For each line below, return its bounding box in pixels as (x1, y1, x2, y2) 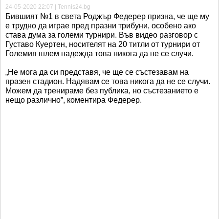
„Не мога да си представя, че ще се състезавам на (5, 68, 189, 77)
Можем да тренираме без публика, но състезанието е (5, 87, 198, 95)
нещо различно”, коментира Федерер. (5, 96, 142, 105)
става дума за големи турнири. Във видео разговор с (5, 31, 198, 40)
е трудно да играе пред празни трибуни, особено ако (5, 22, 196, 30)
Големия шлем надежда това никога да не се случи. (5, 49, 194, 58)
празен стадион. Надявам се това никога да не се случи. (5, 77, 210, 86)
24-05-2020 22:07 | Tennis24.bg (5, 3, 90, 11)
